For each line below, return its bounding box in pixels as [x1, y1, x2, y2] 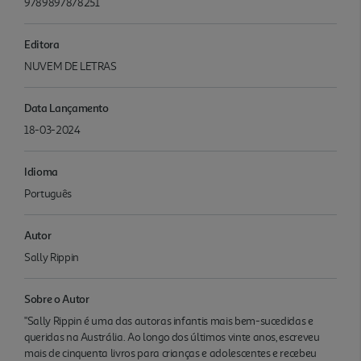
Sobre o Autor [24, 291, 89, 305]
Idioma [24, 164, 58, 178]
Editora [24, 36, 60, 51]
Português [24, 186, 72, 201]
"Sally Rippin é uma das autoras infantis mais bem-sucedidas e [24, 313, 313, 328]
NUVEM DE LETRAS [24, 59, 117, 73]
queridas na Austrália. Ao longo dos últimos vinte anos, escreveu [24, 330, 320, 344]
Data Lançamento [24, 100, 109, 114]
